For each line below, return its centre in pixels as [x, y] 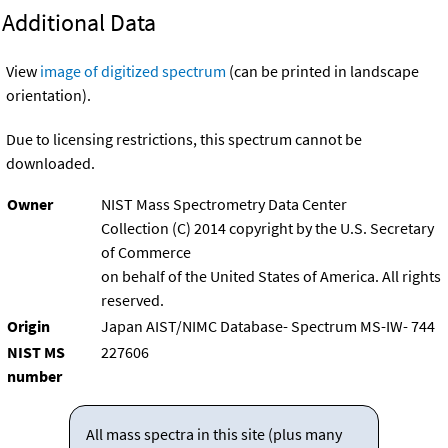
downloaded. [50, 162]
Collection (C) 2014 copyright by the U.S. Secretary [267, 227]
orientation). [48, 94]
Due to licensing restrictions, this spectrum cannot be [184, 138]
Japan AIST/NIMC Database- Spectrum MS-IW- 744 [268, 325]
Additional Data [79, 22]
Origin [28, 325]
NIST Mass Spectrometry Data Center [224, 203]
